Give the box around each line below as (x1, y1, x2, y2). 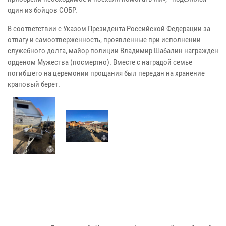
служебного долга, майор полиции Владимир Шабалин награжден (8, 46, 218, 56)
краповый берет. (8, 80, 60, 89)
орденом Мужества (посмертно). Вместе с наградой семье (8, 58, 192, 67)
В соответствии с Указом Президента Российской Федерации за (8, 24, 210, 34)
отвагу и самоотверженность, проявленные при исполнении (8, 35, 201, 45)
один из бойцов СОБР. (8, 6, 77, 15)
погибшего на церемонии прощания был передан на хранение (8, 69, 205, 78)
